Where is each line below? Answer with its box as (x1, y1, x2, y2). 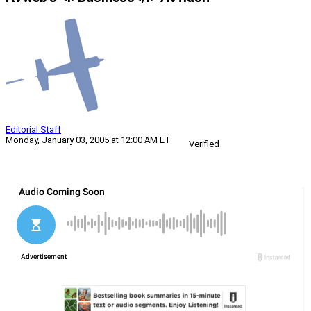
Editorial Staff (6, 124, 61, 135)
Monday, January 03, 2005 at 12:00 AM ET (6, 135, 171, 146)
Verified (189, 139, 219, 150)
